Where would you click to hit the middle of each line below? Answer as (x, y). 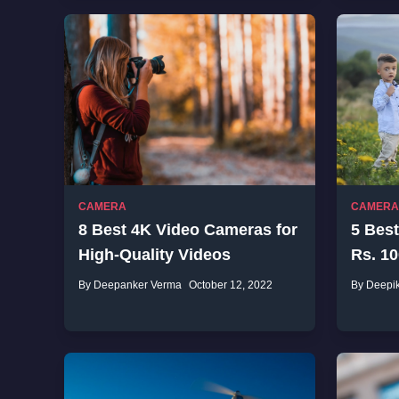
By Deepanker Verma (130, 285)
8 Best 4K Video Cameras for (188, 230)
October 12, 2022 (231, 285)
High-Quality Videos (155, 255)
